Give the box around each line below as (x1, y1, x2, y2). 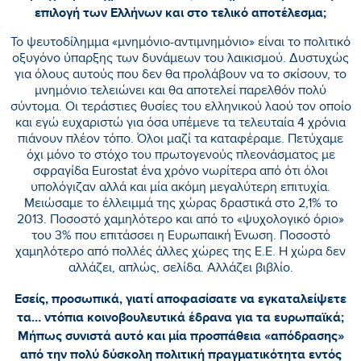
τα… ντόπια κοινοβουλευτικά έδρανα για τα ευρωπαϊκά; (17, 309, 344, 326)
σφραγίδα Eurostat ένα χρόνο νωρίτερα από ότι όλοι (33, 164, 328, 181)
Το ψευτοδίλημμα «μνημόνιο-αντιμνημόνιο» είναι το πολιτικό (10, 35, 351, 52)
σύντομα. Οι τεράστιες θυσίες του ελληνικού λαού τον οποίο (10, 99, 351, 117)
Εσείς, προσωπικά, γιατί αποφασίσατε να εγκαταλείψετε (15, 290, 346, 307)
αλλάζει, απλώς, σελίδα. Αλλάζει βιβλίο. (68, 260, 293, 278)
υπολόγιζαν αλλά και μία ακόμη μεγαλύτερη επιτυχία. (31, 180, 330, 197)
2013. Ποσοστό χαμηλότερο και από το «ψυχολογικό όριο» (17, 212, 344, 230)
